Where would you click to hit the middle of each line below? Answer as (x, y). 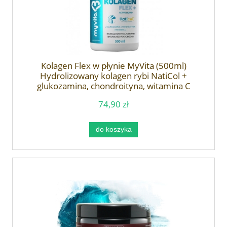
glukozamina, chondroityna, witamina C (113, 86)
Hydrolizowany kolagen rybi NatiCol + (113, 75)
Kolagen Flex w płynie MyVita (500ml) (113, 65)
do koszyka (113, 129)
